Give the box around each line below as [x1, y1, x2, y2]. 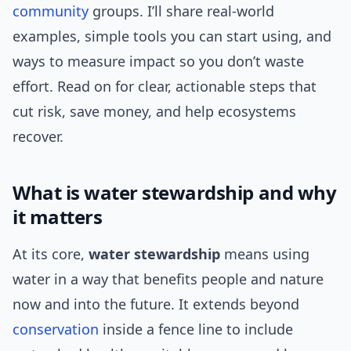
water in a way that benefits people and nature [13, 270, 324, 289]
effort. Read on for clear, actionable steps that [13, 77, 317, 96]
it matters [13, 204, 103, 230]
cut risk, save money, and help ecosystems [13, 102, 296, 121]
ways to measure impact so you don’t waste [13, 52, 304, 71]
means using [220, 244, 309, 264]
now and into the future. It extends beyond [13, 295, 299, 314]
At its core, [13, 244, 89, 264]
